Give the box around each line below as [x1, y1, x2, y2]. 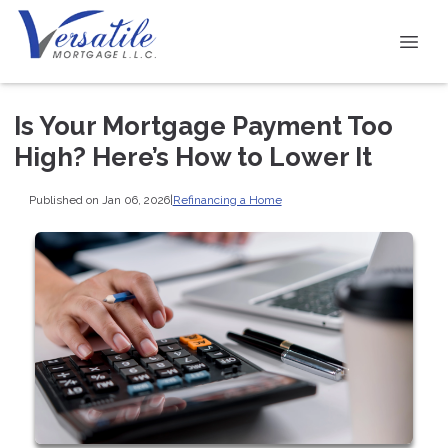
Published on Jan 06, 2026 [28, 192, 170, 207]
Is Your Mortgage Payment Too [14, 111, 393, 141]
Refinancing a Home [172, 192, 282, 207]
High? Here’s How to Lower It [14, 142, 372, 172]
